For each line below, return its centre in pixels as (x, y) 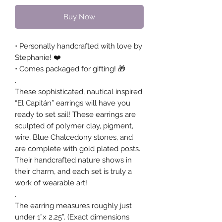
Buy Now (79, 17)
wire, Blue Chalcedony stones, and (74, 138)
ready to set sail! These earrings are (75, 115)
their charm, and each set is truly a (73, 172)
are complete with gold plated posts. (78, 149)
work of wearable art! (51, 183)
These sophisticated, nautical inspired (79, 92)
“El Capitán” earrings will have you (73, 103)
